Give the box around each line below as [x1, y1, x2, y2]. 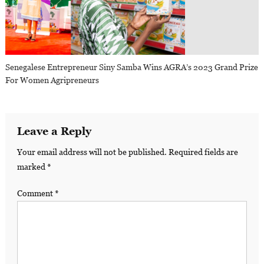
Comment [16, 189, 55, 199]
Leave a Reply [16, 125, 91, 138]
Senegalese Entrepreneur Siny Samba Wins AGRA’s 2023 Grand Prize [5, 62, 259, 72]
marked [16, 162, 47, 172]
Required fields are [168, 147, 238, 157]
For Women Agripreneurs [5, 75, 100, 85]
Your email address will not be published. [16, 147, 167, 157]
